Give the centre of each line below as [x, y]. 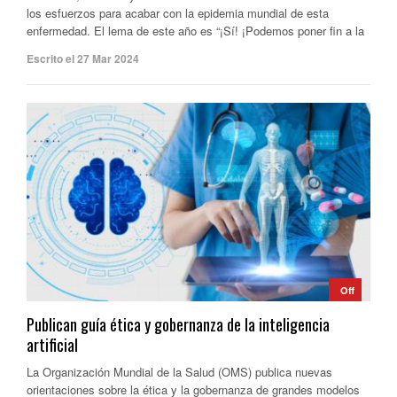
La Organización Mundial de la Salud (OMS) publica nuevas [179, 371]
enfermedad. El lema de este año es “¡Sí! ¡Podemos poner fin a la [195, 31]
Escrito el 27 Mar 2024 [83, 59]
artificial [52, 344]
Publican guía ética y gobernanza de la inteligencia [178, 324]
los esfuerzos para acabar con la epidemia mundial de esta [178, 13]
